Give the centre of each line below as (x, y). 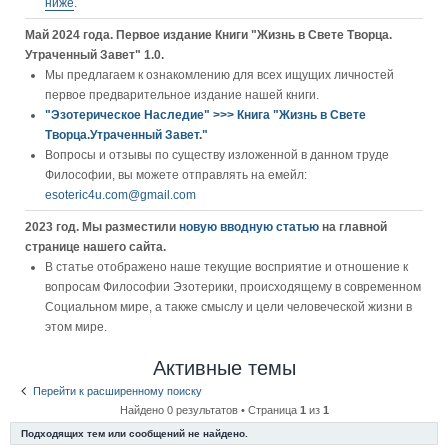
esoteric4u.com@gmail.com (120, 195)
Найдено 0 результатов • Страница (209, 409)
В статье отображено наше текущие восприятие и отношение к (226, 267)
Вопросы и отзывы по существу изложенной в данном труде (217, 155)
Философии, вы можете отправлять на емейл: (176, 175)
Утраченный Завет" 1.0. (94, 55)
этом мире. (76, 327)
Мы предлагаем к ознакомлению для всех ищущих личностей (219, 75)
